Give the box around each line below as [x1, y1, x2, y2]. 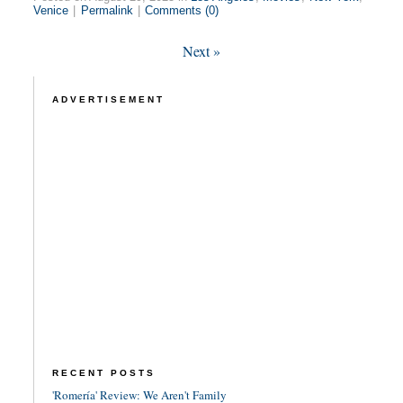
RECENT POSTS [51, 368, 156, 379]
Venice [33, 4, 69, 18]
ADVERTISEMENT [51, 94, 165, 105]
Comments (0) [145, 4, 219, 18]
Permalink [80, 4, 133, 18]
